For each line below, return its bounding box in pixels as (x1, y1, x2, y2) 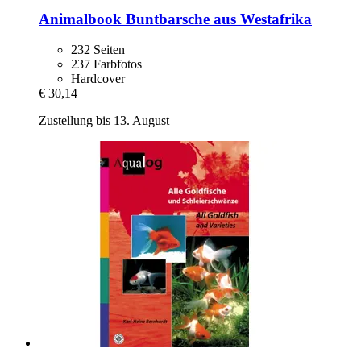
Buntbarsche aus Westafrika (122, 10, 312, 27)
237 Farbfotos (71, 57, 142, 72)
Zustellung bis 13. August (39, 114, 169, 128)
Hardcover (71, 72, 125, 86)
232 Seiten (71, 43, 125, 57)
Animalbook (39, 10, 122, 27)
